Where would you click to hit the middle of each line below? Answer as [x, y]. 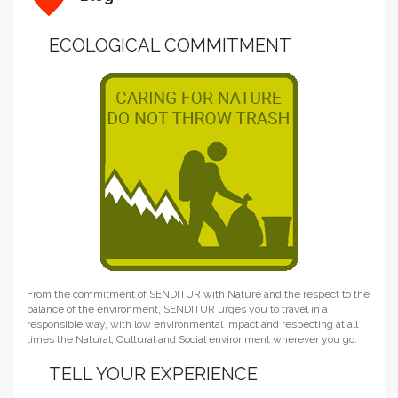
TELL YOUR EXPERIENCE [153, 374]
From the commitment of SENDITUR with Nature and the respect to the [198, 294]
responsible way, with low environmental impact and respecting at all [192, 324]
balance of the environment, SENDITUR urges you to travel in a [177, 309]
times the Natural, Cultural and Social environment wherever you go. [192, 339]
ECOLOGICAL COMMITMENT [170, 45]
